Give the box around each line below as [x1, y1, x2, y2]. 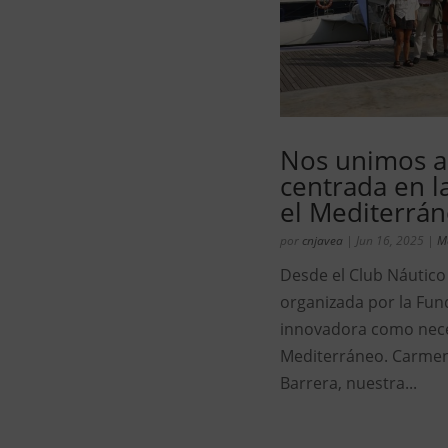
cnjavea [302, 232, 343, 250]
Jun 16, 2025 [356, 232, 424, 250]
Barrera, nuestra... [280, 372, 417, 395]
